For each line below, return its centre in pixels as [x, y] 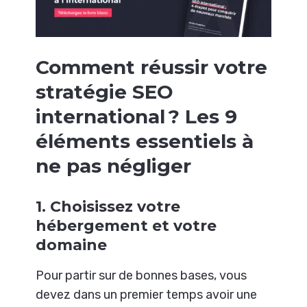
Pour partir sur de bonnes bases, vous [142, 275]
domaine [72, 245]
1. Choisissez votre [108, 206]
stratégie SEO [105, 91]
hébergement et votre [126, 225]
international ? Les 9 [137, 116]
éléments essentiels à [145, 141]
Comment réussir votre [152, 67]
